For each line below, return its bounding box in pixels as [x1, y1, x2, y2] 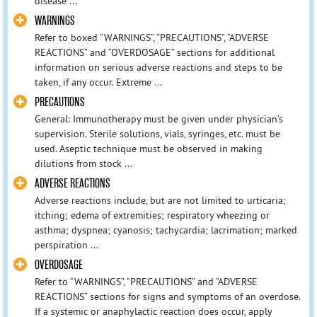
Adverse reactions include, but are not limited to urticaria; [34, 194, 286, 207]
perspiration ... [34, 238, 98, 251]
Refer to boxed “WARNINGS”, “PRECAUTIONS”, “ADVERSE [34, 30, 269, 44]
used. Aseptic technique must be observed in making [34, 142, 263, 155]
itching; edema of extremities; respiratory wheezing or [34, 209, 270, 221]
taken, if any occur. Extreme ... [34, 75, 162, 88]
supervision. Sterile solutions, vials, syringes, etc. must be [34, 127, 280, 140]
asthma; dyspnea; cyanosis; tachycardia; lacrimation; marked [34, 224, 297, 236]
